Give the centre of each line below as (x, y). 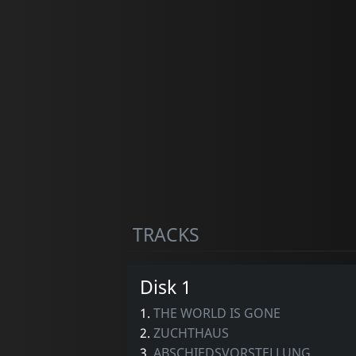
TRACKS (166, 234)
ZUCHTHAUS (191, 333)
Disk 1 (165, 286)
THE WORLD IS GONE (217, 313)
